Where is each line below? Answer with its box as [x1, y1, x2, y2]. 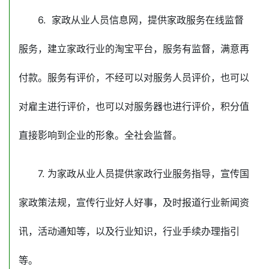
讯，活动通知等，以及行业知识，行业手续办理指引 [19, 225, 240, 238]
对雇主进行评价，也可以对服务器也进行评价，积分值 [19, 100, 249, 113]
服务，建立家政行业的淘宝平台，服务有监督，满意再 [19, 43, 249, 55]
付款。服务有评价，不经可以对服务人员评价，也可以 [19, 71, 249, 84]
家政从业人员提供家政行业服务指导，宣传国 [57, 168, 249, 180]
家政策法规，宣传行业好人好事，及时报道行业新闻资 [19, 196, 249, 209]
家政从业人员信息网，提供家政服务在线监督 [52, 14, 244, 26]
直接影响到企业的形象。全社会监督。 [19, 129, 182, 142]
